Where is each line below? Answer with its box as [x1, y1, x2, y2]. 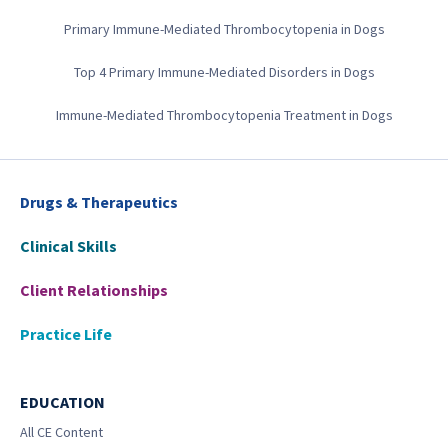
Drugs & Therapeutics [20, 192, 178, 212]
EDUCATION [20, 392, 105, 412]
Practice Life [20, 324, 112, 344]
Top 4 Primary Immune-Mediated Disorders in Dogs [73, 63, 375, 81]
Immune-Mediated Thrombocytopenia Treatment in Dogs [55, 106, 393, 124]
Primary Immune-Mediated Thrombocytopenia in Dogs [63, 20, 385, 38]
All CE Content [20, 423, 103, 441]
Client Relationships [20, 280, 168, 300]
